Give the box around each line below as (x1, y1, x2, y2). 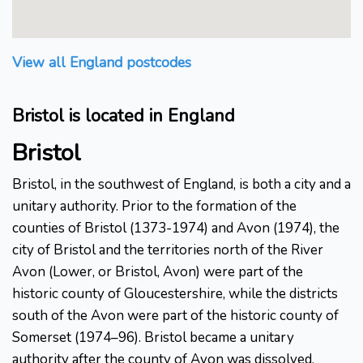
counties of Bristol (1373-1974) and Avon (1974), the (12, 219, 340, 238)
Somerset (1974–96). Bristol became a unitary (12, 328, 294, 348)
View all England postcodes (12, 53, 191, 73)
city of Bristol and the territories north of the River (12, 241, 323, 260)
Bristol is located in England (12, 104, 235, 129)
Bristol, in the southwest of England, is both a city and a (12, 175, 351, 194)
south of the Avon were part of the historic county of (12, 306, 339, 326)
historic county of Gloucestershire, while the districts (12, 284, 338, 304)
